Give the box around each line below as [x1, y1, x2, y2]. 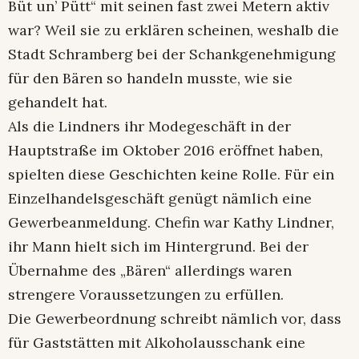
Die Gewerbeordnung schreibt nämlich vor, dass [8, 309, 341, 328]
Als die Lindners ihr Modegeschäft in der [8, 116, 291, 135]
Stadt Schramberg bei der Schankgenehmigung [8, 44, 336, 63]
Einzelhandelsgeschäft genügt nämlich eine [8, 188, 312, 208]
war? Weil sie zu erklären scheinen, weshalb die [8, 20, 339, 39]
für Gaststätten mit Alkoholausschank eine [8, 333, 305, 352]
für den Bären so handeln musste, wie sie [8, 68, 292, 87]
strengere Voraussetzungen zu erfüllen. [8, 284, 284, 304]
